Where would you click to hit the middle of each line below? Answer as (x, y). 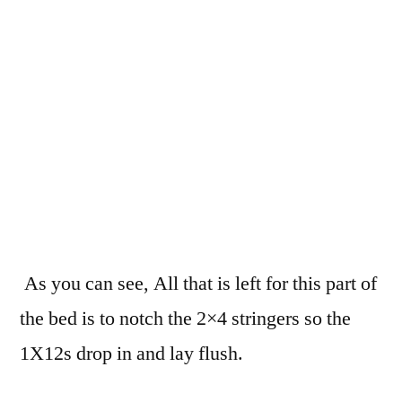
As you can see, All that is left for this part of (198, 284)
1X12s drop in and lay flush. (131, 354)
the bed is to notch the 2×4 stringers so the (185, 319)
